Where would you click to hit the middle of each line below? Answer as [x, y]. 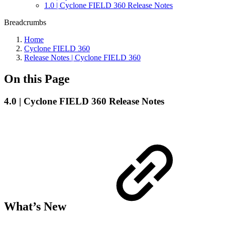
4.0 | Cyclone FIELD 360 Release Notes [84, 101]
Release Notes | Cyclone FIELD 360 [82, 58]
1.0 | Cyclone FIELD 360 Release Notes [108, 5]
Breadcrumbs [25, 22]
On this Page [37, 79]
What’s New [37, 207]
